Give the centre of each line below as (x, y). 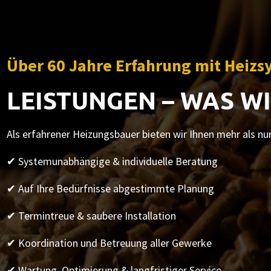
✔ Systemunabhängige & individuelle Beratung (112, 162)
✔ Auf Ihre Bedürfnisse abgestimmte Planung (110, 189)
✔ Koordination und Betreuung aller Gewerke (109, 243)
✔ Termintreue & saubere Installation (91, 216)
